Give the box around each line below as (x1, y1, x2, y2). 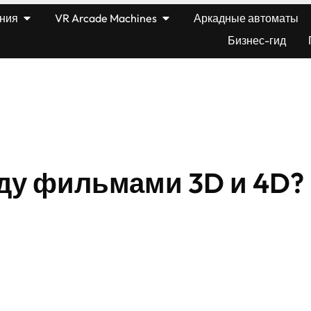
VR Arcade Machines (55, 11, 158, 25)
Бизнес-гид (228, 33, 287, 47)
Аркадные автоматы (194, 11, 299, 25)
